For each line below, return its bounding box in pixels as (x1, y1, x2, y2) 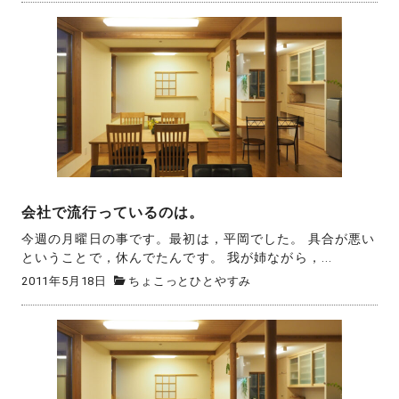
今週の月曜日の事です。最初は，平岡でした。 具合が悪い (21, 231, 376, 246)
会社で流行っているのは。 (21, 204, 205, 222)
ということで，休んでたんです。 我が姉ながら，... (21, 249, 333, 265)
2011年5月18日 (21, 273, 107, 288)
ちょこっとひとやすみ (128, 273, 252, 288)
